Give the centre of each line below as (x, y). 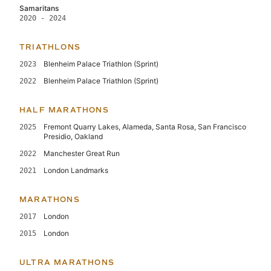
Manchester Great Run (82, 153)
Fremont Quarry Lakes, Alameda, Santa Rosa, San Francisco (145, 126)
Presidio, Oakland (73, 136)
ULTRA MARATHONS (67, 262)
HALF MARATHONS (64, 110)
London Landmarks (76, 170)
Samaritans (39, 8)
